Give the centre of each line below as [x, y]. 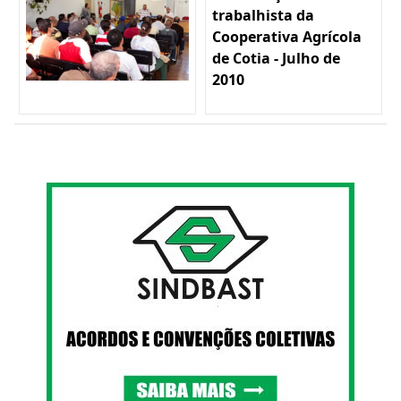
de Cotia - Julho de [276, 59]
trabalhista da [263, 16]
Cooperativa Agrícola [287, 37]
